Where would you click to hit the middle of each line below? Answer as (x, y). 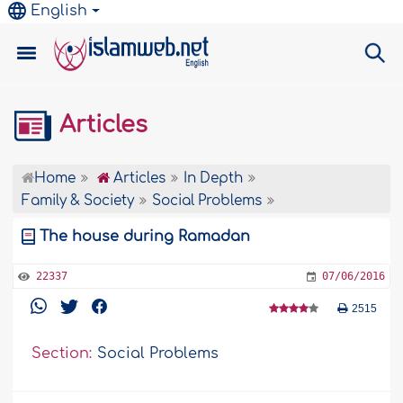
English (59, 11)
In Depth (214, 179)
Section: (62, 354)
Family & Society (78, 201)
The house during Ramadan (145, 237)
